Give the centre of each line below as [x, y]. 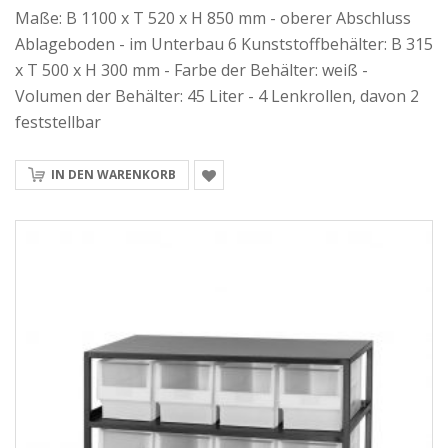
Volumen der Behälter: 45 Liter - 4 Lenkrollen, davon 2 [217, 96]
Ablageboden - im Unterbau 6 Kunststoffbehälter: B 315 [224, 44]
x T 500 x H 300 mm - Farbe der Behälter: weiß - [191, 70]
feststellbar [58, 122]
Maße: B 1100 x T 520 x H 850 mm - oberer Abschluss [213, 18]
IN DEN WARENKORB [113, 174]
